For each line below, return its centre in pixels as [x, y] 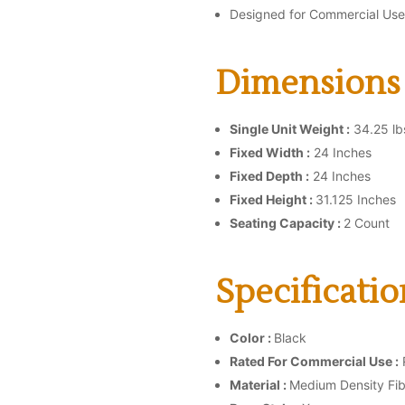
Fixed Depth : [269, 175]
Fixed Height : [273, 199]
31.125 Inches [356, 199]
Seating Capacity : [287, 222]
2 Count [367, 222]
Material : [259, 384]
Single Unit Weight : [290, 128]
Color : [252, 337]
